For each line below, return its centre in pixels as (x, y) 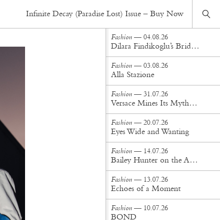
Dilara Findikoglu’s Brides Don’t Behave (195, 46)
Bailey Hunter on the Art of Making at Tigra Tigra (194, 160)
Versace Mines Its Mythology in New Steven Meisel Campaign (193, 103)
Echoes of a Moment (146, 189)
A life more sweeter (143, 18)
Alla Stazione (133, 75)
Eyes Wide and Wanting (150, 132)
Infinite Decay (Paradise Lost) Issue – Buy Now (105, 14)
